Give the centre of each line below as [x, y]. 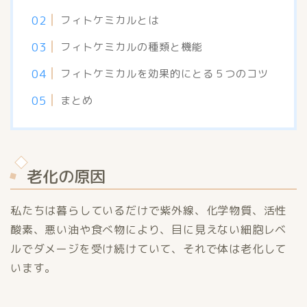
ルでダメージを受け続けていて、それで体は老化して [149, 248]
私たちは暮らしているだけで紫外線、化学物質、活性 [149, 210]
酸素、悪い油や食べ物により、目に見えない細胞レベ [149, 229]
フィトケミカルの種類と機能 [132, 47]
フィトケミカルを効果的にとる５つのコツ [165, 73]
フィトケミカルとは [110, 20]
